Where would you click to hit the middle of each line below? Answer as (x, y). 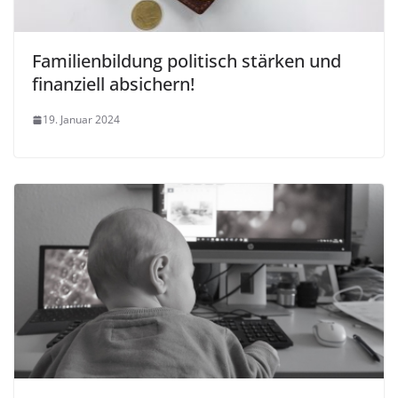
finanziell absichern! (113, 84)
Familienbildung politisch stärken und (187, 61)
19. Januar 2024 (81, 120)
